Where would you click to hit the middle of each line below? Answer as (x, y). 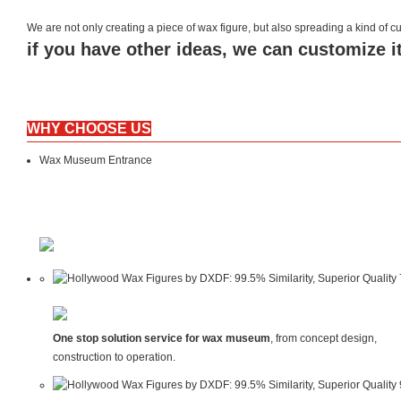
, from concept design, (323, 339)
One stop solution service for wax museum (161, 339)
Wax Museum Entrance (96, 160)
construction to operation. (114, 358)
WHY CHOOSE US (89, 128)
